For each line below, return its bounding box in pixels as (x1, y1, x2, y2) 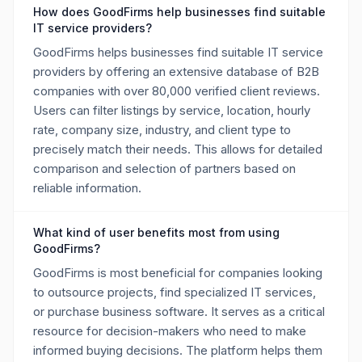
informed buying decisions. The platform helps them (33, 343, 322, 358)
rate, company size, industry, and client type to (33, 122, 291, 137)
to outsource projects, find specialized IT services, (33, 284, 316, 300)
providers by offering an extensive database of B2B (33, 64, 319, 79)
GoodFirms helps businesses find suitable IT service (33, 44, 323, 60)
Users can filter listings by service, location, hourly (33, 103, 310, 118)
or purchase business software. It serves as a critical (33, 304, 325, 319)
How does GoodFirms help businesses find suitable (33, 5, 326, 19)
